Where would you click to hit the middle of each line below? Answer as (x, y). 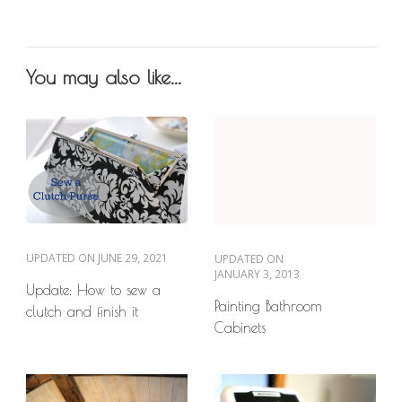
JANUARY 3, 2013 (257, 274)
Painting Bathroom (268, 306)
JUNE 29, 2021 (133, 258)
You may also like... (104, 77)
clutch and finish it (82, 312)
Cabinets (240, 327)
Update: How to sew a (93, 290)
